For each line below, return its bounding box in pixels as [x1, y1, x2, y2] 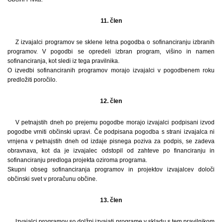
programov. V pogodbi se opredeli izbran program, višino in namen [7, 48, 215, 55]
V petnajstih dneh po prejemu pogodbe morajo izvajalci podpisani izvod [15, 118, 215, 126]
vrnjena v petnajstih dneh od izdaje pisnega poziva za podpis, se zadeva [7, 137, 215, 145]
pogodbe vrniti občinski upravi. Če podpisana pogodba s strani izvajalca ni [7, 128, 215, 135]
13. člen [100, 196, 122, 204]
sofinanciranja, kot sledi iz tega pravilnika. [7, 57, 119, 64]
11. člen [100, 17, 122, 24]
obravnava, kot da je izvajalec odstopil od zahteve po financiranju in [7, 147, 215, 154]
